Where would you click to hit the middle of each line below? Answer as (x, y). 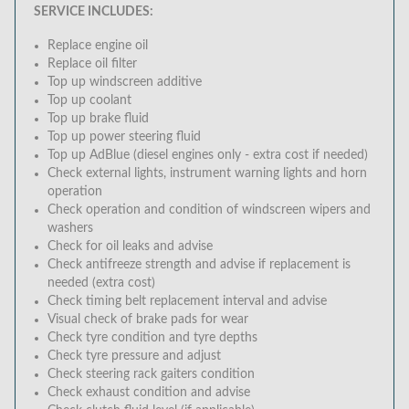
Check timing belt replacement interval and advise (187, 301)
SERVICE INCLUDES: (94, 12)
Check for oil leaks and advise (130, 246)
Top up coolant (89, 100)
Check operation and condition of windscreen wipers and (209, 210)
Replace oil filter (92, 64)
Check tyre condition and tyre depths (152, 338)
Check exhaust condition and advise (149, 393)
